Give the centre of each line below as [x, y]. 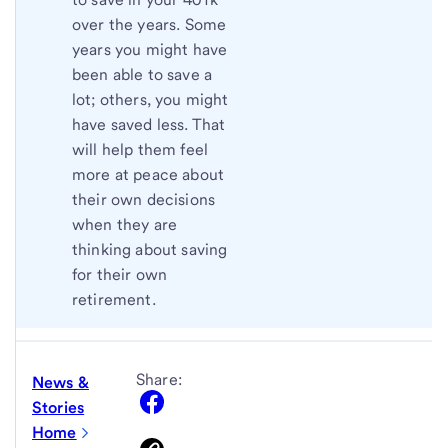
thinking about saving [150, 250]
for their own [120, 275]
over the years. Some [149, 25]
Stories [58, 408]
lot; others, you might [150, 100]
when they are [125, 225]
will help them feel [140, 150]
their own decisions [144, 200]
